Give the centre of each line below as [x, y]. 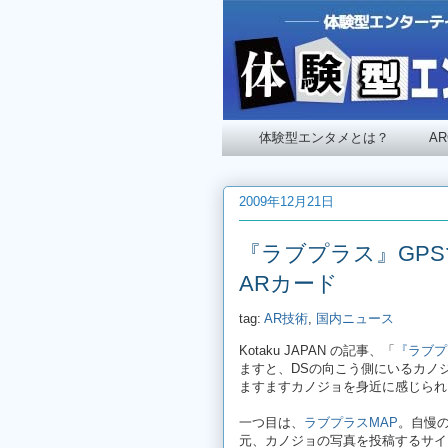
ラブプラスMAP [351, 422]
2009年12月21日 [286, 202]
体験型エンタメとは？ [323, 137]
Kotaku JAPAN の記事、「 [317, 350]
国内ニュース [355, 318]
